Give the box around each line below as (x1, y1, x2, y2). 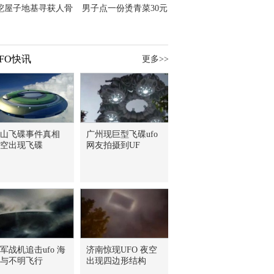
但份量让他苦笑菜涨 (86, 15, 163, 24)
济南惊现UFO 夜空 (86, 245, 157, 254)
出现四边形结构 (86, 256, 146, 265)
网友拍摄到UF (86, 141, 140, 150)
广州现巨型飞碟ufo (86, 130, 158, 139)
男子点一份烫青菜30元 (81, 4, 168, 13)
